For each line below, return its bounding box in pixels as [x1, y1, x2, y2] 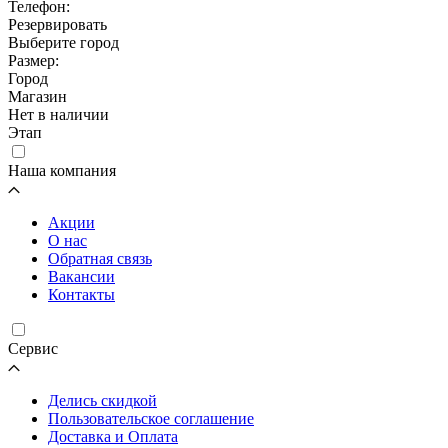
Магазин [8, 87, 67, 105]
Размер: [8, 51, 59, 69]
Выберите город [8, 33, 119, 51]
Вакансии [48, 267, 115, 285]
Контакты [48, 285, 115, 303]
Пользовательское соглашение [48, 409, 254, 427]
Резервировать [8, 15, 107, 33]
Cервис [8, 339, 58, 357]
